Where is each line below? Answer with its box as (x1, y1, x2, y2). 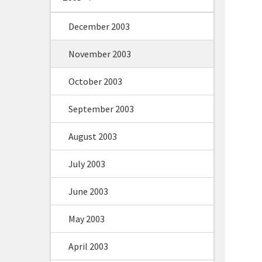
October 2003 (68, 75, 122, 87)
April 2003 (68, 240, 108, 252)
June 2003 (68, 185, 108, 197)
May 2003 (68, 213, 105, 225)
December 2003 (68, 20, 130, 32)
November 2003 (68, 48, 131, 60)
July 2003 (68, 158, 105, 170)
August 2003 (68, 130, 117, 142)
